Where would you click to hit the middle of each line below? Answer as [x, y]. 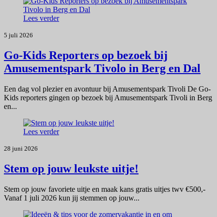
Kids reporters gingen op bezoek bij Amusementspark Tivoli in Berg [108, 98]
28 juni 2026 [21, 148]
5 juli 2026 [18, 35]
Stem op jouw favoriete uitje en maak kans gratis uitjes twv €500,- [105, 189]
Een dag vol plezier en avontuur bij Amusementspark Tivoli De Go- [107, 89]
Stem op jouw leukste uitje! [71, 168]
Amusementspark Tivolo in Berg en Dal [102, 69]
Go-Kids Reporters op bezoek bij [86, 55]
